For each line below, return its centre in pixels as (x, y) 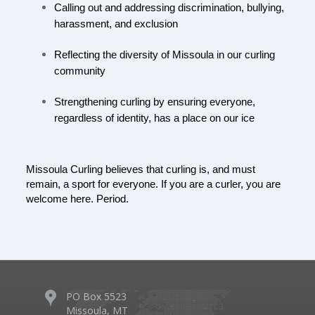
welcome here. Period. (78, 199)
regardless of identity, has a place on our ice (155, 118)
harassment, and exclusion (116, 24)
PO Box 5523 (97, 297)
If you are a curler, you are (221, 185)
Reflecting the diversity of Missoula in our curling (165, 55)
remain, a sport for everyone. (92, 185)
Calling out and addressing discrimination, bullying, (169, 8)
